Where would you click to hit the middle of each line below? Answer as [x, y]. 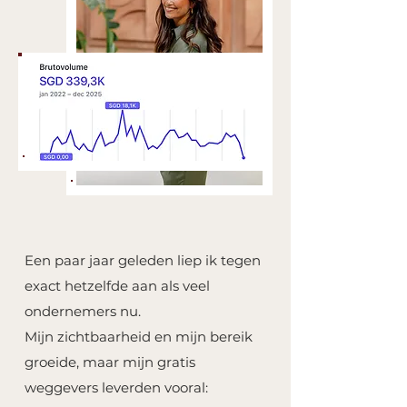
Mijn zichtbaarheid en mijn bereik [139, 337]
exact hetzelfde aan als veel [117, 286]
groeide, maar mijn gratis [110, 362]
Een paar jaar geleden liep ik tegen [143, 260]
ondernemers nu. [83, 311]
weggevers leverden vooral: [116, 387]
